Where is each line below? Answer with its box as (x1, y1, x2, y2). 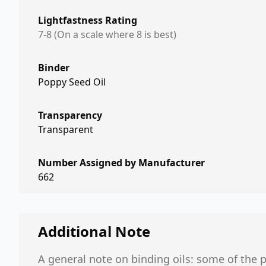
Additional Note (38, 221, 150, 241)
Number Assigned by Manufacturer (38, 156, 205, 169)
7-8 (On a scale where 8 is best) (38, 28, 176, 41)
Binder (38, 61, 69, 74)
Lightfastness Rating (38, 14, 137, 27)
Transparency (38, 109, 102, 122)
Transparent (38, 123, 93, 136)
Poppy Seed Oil (38, 75, 106, 88)
